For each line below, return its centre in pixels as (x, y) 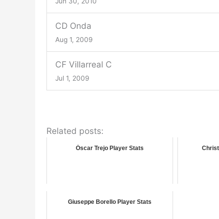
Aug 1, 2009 (74, 40)
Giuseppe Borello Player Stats (109, 202)
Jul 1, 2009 (72, 78)
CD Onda (73, 26)
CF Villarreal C (83, 65)
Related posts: (75, 131)
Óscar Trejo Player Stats (109, 148)
